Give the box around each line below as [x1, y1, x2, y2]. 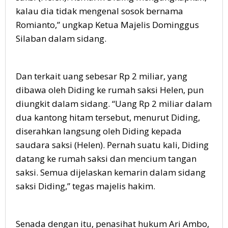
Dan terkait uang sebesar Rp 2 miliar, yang [16, 70, 187, 82]
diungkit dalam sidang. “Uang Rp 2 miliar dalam [16, 97, 212, 109]
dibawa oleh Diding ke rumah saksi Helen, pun [16, 83, 204, 96]
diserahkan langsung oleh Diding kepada [16, 125, 182, 137]
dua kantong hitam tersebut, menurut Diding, [16, 111, 200, 123]
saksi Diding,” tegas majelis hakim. [16, 180, 155, 192]
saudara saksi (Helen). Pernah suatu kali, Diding [16, 138, 209, 151]
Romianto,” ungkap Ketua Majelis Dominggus [16, 18, 199, 31]
